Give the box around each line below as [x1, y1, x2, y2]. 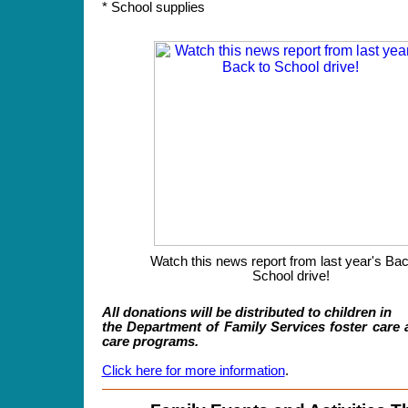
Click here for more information [101, 363, 285, 378]
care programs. [101, 334, 202, 349]
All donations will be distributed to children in [101, 305, 392, 320]
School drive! [251, 269, 330, 283]
